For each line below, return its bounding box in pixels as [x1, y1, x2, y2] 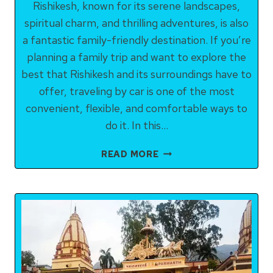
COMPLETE [158, 244, 213, 255]
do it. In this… [105, 118, 168, 132]
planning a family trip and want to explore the [27, 50, 246, 64]
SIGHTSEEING [158, 160, 226, 171]
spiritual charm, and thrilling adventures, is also [24, 16, 249, 30]
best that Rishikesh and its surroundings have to [21, 67, 252, 81]
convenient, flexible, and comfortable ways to [26, 101, 247, 115]
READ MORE [101, 148, 159, 160]
